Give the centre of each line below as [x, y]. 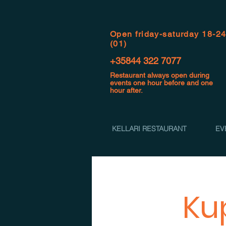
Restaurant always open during [160, 75]
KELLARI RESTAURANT [149, 129]
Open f [124, 34]
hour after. [126, 90]
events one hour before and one [161, 83]
